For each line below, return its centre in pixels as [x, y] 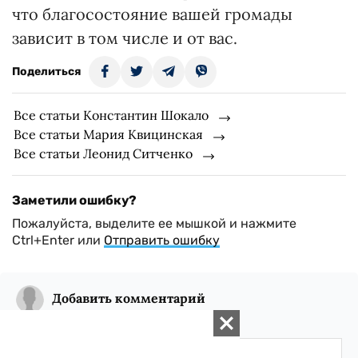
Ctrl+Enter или [58, 241]
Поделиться [46, 72]
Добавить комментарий [129, 298]
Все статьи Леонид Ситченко [103, 154]
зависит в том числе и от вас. [125, 38]
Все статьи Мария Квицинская [108, 135]
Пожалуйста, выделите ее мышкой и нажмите [154, 224]
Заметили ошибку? [74, 201]
